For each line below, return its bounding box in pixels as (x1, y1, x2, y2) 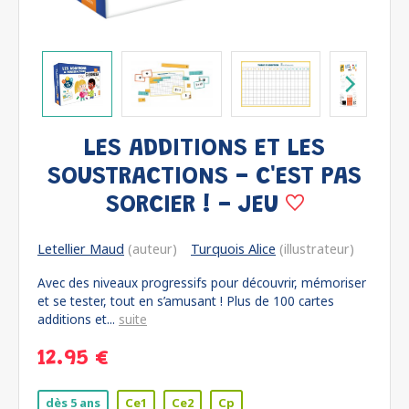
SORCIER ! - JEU (105, 194, 286, 218)
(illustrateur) (276, 240, 354, 257)
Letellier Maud (37, 240, 124, 257)
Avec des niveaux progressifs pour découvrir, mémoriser (37, 274, 366, 291)
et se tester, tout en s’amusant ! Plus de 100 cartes (37, 292, 334, 309)
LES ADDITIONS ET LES (84, 137, 325, 162)
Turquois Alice (191, 240, 276, 257)
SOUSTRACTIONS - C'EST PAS (47, 165, 362, 190)
